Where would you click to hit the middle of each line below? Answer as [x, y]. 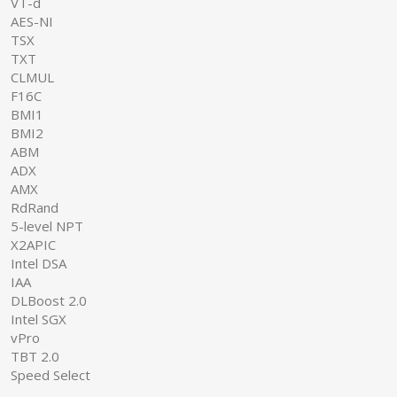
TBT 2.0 [35, 356]
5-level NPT [47, 226]
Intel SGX [39, 319]
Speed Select [51, 374]
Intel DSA [39, 263]
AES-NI [32, 21]
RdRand [35, 207]
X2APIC [33, 244]
